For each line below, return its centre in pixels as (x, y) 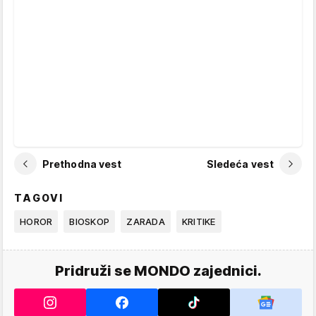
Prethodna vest (82, 164)
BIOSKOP (90, 222)
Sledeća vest (240, 164)
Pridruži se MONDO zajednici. (158, 271)
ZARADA (146, 222)
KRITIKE (199, 222)
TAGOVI (39, 198)
